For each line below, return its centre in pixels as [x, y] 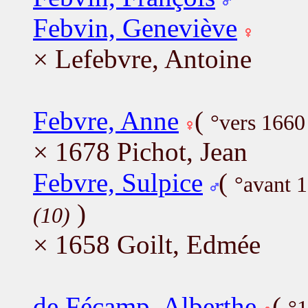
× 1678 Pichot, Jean [140, 151]
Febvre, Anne [106, 120]
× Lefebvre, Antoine [142, 58]
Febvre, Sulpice [118, 182]
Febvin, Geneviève [135, 27]
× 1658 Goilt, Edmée [147, 244]
